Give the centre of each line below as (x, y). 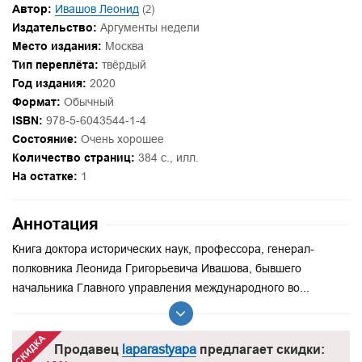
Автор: (32, 8)
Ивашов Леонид (97, 8)
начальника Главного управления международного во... (161, 287)
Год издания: (49, 83)
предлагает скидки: (260, 349)
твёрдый (122, 64)
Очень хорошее (121, 139)
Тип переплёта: (55, 64)
